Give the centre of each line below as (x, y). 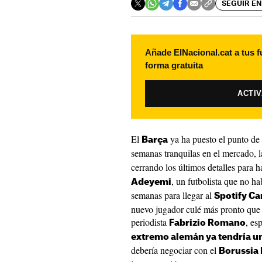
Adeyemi (151, 182)
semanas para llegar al (173, 195)
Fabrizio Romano (207, 223)
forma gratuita (174, 65)
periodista (150, 222)
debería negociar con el (175, 250)
